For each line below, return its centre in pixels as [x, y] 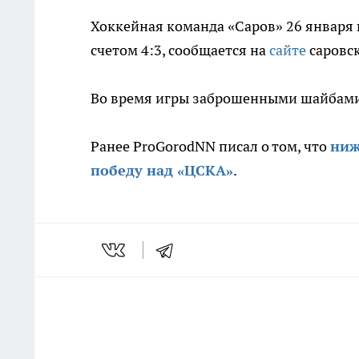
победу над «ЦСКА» [162, 170]
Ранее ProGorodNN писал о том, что [210, 146]
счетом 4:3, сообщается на [180, 50]
